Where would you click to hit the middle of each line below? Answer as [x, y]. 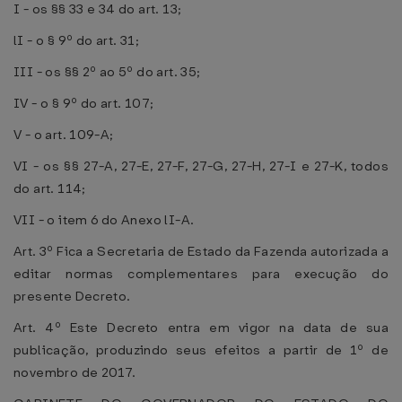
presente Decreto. [72, 296]
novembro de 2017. [75, 372]
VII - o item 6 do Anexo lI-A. [104, 220]
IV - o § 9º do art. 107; [84, 103]
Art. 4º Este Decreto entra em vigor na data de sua [201, 328]
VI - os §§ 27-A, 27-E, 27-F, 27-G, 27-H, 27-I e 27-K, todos [201, 166]
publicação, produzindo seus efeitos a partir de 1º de [201, 350]
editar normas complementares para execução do [201, 274]
